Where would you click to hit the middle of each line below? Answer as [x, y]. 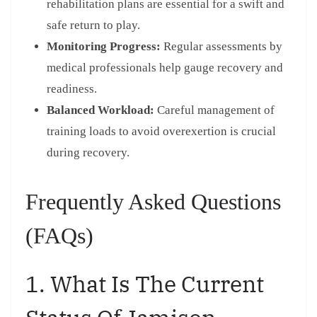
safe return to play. [93, 25]
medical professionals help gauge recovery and [165, 68]
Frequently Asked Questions [153, 202]
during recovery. [88, 153]
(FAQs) [59, 236]
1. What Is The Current [145, 284]
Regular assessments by [221, 47]
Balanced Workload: [100, 110]
